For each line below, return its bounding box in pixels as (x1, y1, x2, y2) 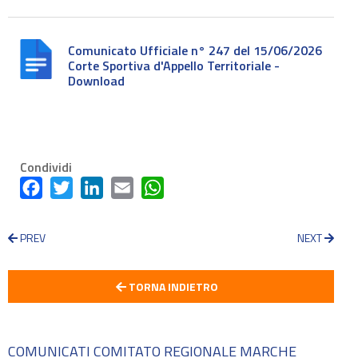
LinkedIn (103, 178, 146, 197)
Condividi (20, 157, 72, 177)
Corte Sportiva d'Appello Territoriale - (68, 56, 280, 75)
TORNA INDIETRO (125, 278, 218, 295)
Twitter (73, 178, 113, 197)
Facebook (42, 178, 93, 197)
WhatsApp (164, 178, 221, 197)
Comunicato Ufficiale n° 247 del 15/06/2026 (68, 41, 322, 60)
